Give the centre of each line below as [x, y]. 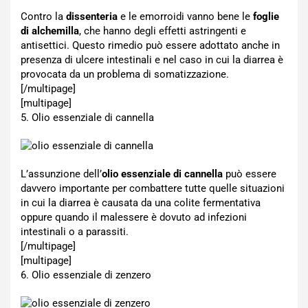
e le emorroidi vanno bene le [185, 16]
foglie [266, 16]
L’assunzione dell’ [61, 174]
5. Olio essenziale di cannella [87, 118]
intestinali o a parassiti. [75, 232]
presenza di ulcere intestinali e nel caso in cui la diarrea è [152, 60]
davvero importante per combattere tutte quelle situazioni [153, 188]
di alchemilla [50, 31]
